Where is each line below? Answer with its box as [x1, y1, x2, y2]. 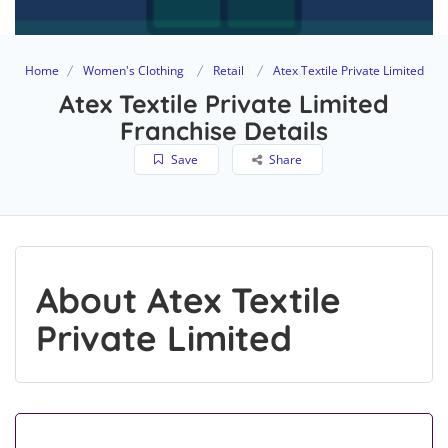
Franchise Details [120, 115, 328, 147]
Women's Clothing [82, 62, 184, 80]
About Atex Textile [36, 278, 341, 323]
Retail [212, 62, 244, 80]
